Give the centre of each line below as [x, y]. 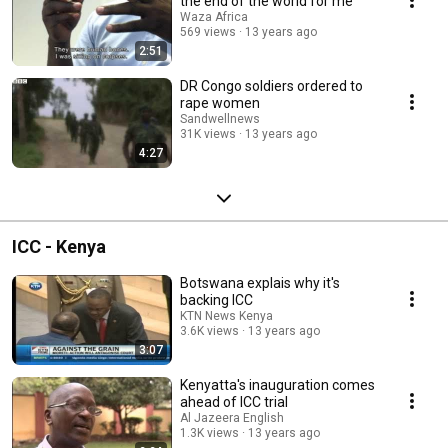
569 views [208, 31]
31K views [208, 133]
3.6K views [209, 330]
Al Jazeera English [232, 417]
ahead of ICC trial [234, 401]
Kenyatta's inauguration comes [277, 384]
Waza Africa [214, 16]
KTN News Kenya [226, 315]
